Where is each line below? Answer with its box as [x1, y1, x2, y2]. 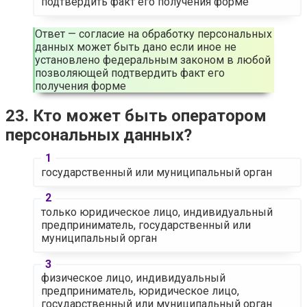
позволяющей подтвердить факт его [35, 66, 225, 79]
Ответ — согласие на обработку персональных [35, 27, 272, 40]
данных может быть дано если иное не [35, 40, 236, 53]
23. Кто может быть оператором [5, 106, 267, 125]
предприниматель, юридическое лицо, [40, 284, 239, 298]
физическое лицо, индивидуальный [40, 271, 225, 285]
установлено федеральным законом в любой [35, 53, 271, 66]
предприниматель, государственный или [40, 219, 251, 232]
